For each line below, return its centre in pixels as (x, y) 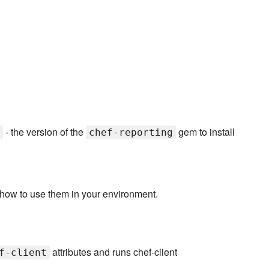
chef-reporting (131, 133)
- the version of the (44, 132)
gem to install (205, 132)
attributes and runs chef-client (113, 252)
